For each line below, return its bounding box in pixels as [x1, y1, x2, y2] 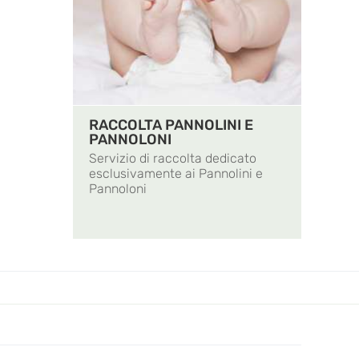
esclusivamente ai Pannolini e [89, 166, 263, 182]
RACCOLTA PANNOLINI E [89, 116, 253, 135]
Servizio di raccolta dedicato [89, 151, 256, 167]
